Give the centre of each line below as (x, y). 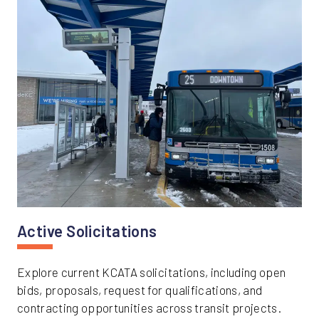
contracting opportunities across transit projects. (149, 308)
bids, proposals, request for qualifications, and (140, 290)
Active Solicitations (87, 231)
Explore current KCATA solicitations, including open (152, 272)
